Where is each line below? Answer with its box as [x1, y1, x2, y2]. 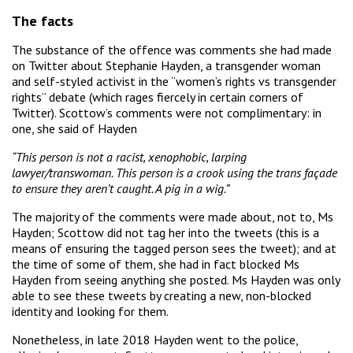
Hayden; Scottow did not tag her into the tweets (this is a [12, 224, 319, 240]
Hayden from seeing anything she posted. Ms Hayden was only [12, 271, 340, 288]
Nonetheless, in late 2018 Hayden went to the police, [12, 331, 298, 347]
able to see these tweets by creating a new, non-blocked [12, 287, 311, 303]
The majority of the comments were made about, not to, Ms [12, 208, 333, 225]
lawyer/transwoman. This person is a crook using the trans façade [12, 164, 337, 180]
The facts [12, 11, 73, 30]
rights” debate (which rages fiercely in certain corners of [12, 88, 303, 105]
